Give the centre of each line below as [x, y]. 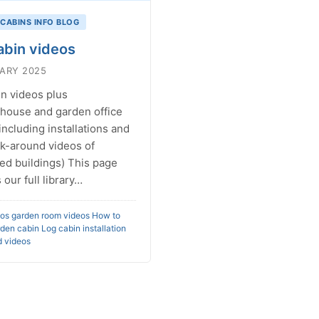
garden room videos [50, 215]
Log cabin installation [83, 228]
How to [106, 215]
